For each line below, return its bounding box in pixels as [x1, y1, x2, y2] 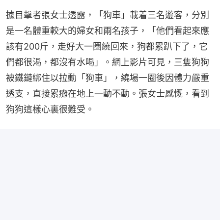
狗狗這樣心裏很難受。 [6, 104, 94, 115]
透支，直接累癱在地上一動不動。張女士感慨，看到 [6, 88, 209, 99]
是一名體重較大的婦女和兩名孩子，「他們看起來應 [6, 26, 209, 36]
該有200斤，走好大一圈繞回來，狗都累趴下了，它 [6, 41, 208, 52]
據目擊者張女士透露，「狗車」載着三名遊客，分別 [6, 10, 209, 21]
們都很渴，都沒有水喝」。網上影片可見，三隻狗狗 [6, 57, 209, 68]
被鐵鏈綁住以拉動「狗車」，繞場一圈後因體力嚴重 [6, 73, 209, 83]
